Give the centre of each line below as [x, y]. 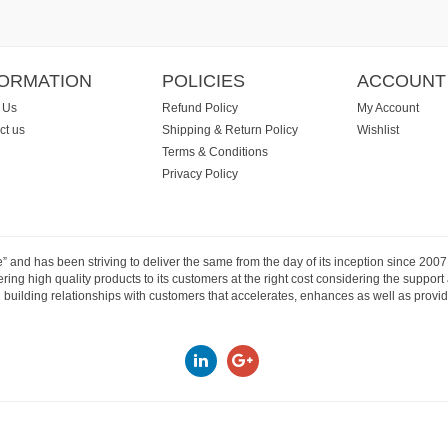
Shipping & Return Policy [229, 129]
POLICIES [203, 81]
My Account [387, 107]
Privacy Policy [199, 173]
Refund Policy [199, 107]
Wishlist [377, 129]
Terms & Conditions [214, 151]
